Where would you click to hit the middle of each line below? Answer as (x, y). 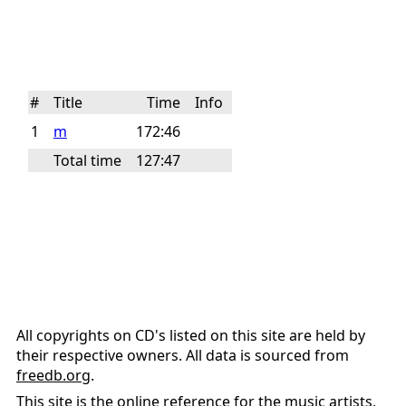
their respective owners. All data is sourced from (183, 356)
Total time (87, 160)
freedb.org (53, 376)
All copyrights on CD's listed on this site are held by (191, 336)
